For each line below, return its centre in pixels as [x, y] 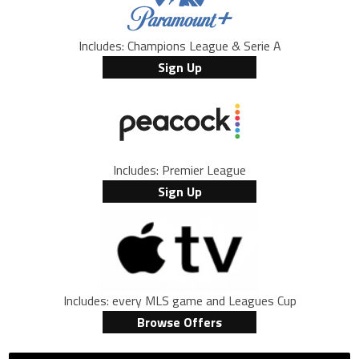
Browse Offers [179, 322]
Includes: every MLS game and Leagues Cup [179, 300]
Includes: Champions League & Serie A [179, 46]
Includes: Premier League [179, 170]
